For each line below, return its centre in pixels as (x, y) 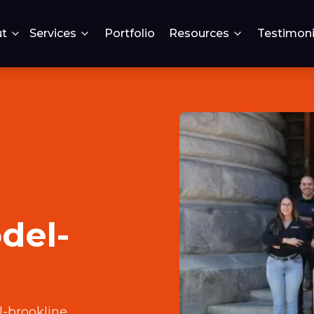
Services (53, 33)
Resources (199, 33)
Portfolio (130, 33)
